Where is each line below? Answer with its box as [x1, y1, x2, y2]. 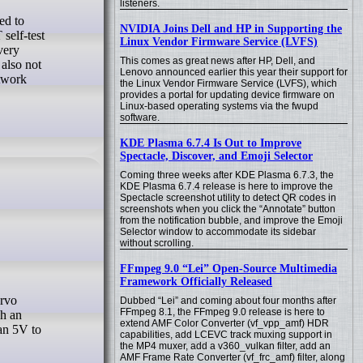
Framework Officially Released [120, 275, 272, 288]
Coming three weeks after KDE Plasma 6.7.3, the [120, 169, 334, 181]
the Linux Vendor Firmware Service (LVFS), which [120, 78, 337, 89]
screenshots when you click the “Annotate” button [120, 203, 335, 215]
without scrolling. [120, 237, 194, 249]
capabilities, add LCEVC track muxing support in [120, 329, 332, 340]
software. [120, 112, 160, 123]
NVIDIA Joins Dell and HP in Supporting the [120, 23, 342, 35]
